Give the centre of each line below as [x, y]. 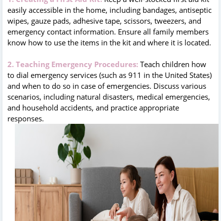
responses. [26, 118]
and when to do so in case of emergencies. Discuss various [107, 86]
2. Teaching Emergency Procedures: [74, 64]
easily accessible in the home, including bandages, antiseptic [110, 10]
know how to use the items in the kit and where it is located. [109, 42]
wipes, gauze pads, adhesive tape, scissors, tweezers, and [104, 20]
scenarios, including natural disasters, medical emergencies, [109, 96]
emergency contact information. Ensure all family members [108, 31]
